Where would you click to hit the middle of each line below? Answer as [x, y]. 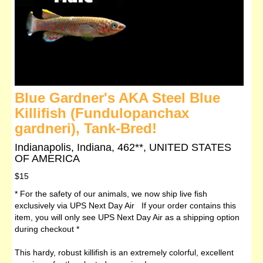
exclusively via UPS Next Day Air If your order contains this [125, 205]
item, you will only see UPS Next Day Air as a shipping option [127, 217]
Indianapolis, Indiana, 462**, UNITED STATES [123, 147]
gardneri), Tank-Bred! [86, 128]
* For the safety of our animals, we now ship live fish [111, 193]
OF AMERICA [47, 158]
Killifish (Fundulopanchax [102, 113]
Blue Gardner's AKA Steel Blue [117, 97]
